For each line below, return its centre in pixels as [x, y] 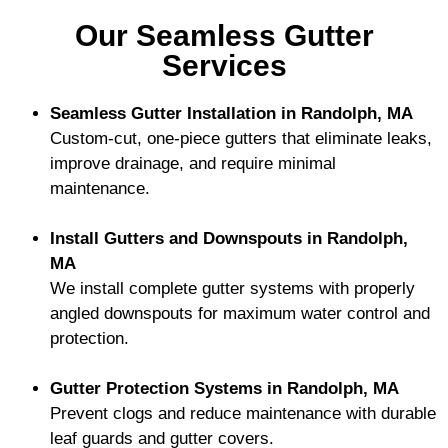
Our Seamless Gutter [224, 35]
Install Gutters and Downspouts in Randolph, [229, 238]
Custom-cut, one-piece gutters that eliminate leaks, [241, 138]
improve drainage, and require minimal [193, 163]
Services [224, 65]
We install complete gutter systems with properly [232, 288]
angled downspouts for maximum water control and [240, 313]
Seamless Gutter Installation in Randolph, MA [231, 113]
